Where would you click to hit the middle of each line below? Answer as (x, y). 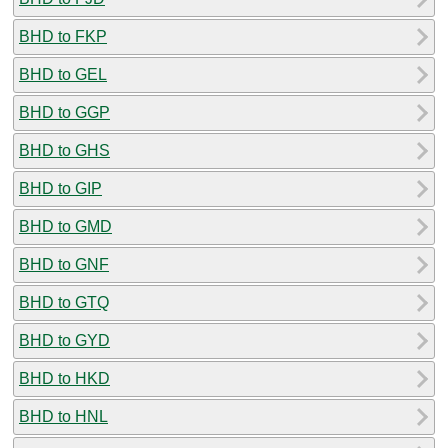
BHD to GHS (64, 150)
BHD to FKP (63, 36)
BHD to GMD (65, 226)
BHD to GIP (60, 188)
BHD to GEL (63, 74)
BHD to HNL (63, 416)
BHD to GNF (64, 264)
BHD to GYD (64, 340)
